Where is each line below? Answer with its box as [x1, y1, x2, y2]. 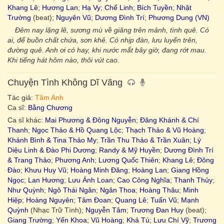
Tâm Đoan [77, 196, 111, 204]
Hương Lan [42, 3, 78, 11]
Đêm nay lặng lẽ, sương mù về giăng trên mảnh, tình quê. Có [15, 26, 209, 34]
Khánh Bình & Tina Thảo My [7, 136, 96, 144]
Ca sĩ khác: [7, 116, 45, 124]
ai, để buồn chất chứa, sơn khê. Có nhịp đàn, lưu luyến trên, [7, 36, 197, 44]
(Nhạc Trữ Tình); [28, 206, 85, 214]
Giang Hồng [171, 166, 209, 174]
